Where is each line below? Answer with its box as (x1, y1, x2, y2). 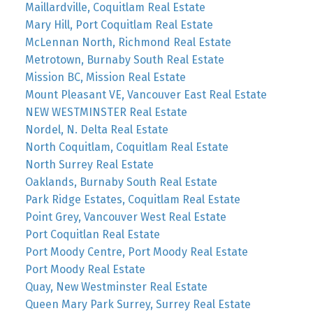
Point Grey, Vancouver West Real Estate (24, 210, 226, 224)
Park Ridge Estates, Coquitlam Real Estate (24, 193, 240, 207)
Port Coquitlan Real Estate (24, 228, 160, 242)
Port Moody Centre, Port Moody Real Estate (24, 245, 248, 259)
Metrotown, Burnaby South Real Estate (24, 53, 224, 67)
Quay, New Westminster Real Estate (24, 280, 208, 294)
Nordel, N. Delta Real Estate (24, 123, 168, 137)
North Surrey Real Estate (24, 158, 154, 172)
